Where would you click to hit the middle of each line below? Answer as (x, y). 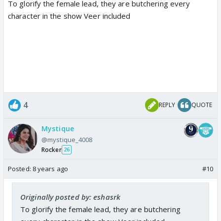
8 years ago (50, 168)
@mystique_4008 (67, 139)
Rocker (52, 149)
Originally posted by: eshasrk (70, 197)
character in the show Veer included (69, 16)
